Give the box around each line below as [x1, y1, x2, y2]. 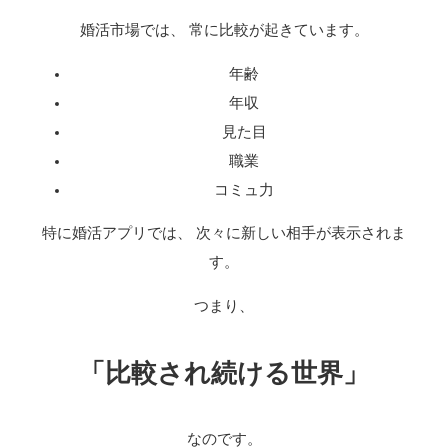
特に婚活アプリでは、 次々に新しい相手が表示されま [42, 225, 406, 242]
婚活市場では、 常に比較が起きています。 [79, 22, 369, 39]
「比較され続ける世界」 [79, 357, 369, 388]
